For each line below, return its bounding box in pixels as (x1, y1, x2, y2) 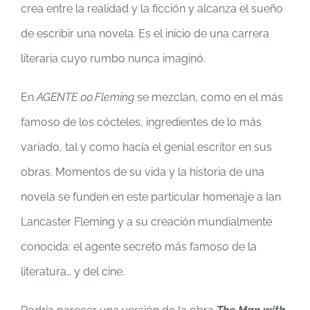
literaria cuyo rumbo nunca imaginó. (21, 51, 206, 65)
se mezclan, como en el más (134, 90, 283, 104)
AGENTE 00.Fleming (37, 90, 134, 104)
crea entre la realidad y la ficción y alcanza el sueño (21, 1, 283, 15)
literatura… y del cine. (21, 264, 125, 278)
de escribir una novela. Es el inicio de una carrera (21, 26, 269, 40)
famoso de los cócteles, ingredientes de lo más (21, 115, 262, 129)
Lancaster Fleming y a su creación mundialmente (21, 215, 272, 228)
